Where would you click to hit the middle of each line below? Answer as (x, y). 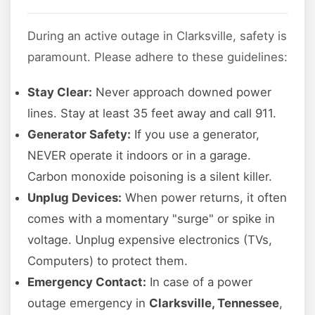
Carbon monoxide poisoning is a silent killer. (150, 177)
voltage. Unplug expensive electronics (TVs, (150, 240)
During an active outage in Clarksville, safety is (157, 36)
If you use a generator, (195, 135)
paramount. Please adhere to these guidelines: (157, 57)
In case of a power (199, 282)
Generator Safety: (79, 135)
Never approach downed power (182, 92)
